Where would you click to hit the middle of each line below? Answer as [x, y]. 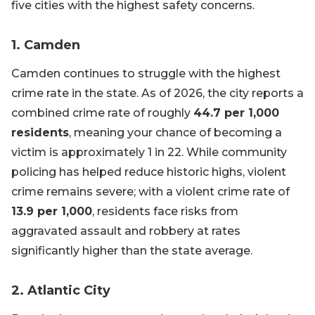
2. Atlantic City [61, 291]
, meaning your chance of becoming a [175, 133]
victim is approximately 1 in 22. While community [149, 153]
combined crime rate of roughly [102, 113]
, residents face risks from [165, 212]
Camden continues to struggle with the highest [146, 74]
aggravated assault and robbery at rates [126, 231]
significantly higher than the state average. [132, 251]
